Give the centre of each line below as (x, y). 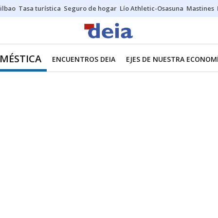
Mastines (200, 8)
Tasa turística (40, 8)
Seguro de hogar (90, 8)
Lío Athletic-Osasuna (152, 8)
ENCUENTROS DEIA (84, 59)
